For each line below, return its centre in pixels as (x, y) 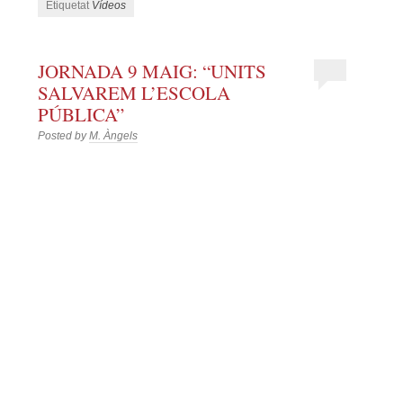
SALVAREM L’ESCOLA (134, 93)
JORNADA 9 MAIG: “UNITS (152, 72)
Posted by (64, 136)
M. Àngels (114, 136)
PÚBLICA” (81, 115)
